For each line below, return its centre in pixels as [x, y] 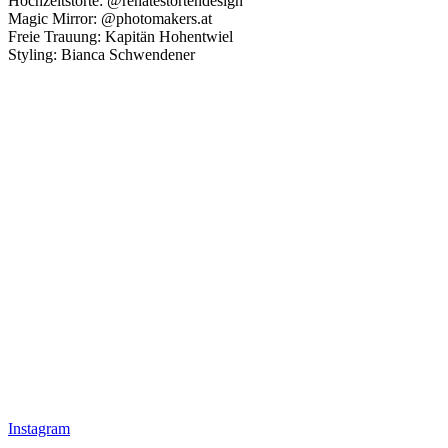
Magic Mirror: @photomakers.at [110, 18]
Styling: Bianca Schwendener [101, 54]
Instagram [39, 428]
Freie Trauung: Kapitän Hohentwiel [120, 36]
